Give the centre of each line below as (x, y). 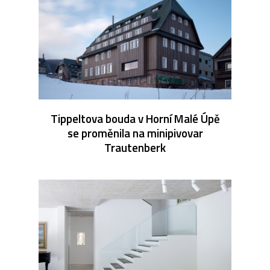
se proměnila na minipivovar (135, 133)
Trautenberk (135, 147)
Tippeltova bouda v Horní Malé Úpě (135, 118)
